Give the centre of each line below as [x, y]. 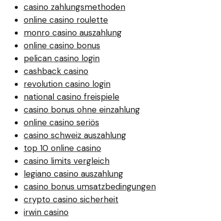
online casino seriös [61, 122]
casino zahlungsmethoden [74, 7]
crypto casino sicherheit [71, 199]
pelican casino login [62, 58]
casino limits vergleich [67, 161]
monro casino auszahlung [73, 32]
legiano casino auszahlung [74, 173]
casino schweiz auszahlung [75, 135]
